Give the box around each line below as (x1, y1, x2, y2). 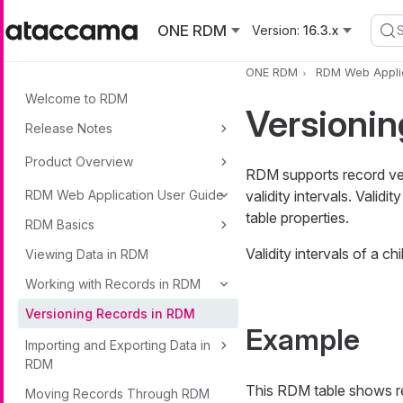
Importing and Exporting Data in (25, 337, 210, 353)
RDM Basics (25, 217, 94, 232)
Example (245, 322, 360, 358)
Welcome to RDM (25, 91, 128, 106)
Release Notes (25, 121, 112, 136)
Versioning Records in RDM (25, 306, 195, 321)
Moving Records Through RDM (25, 386, 210, 401)
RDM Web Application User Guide (25, 187, 224, 202)
